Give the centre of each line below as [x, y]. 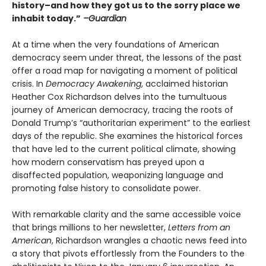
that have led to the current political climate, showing [124, 149]
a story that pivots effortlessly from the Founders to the [128, 254]
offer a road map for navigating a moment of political [125, 71]
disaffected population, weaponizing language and [118, 175]
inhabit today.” [46, 19]
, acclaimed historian [185, 84]
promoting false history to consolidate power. [106, 189]
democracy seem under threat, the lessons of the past [127, 58]
